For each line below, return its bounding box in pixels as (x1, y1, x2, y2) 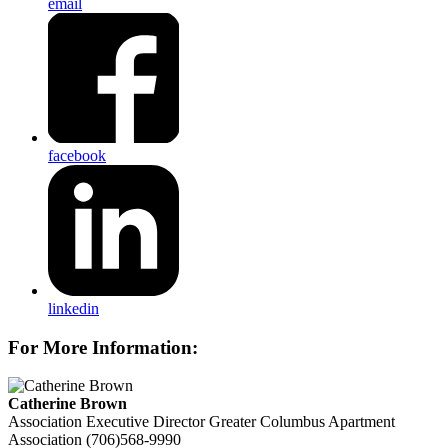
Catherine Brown (8, 395, 127, 413)
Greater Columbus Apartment (209, 413, 395, 431)
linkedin (48, 299, 99, 317)
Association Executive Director (8, 413, 205, 431)
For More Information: (8, 336, 198, 358)
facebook (48, 147, 106, 165)
